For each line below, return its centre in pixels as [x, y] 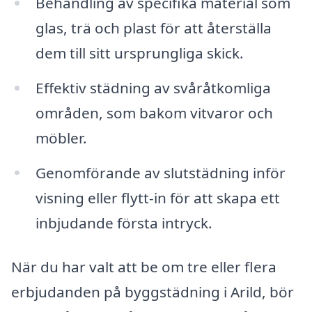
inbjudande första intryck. [124, 223]
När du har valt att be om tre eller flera [144, 267]
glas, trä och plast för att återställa [153, 28]
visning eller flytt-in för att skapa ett [157, 197]
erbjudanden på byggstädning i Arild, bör [153, 292]
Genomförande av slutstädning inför [160, 172]
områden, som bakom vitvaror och [154, 112]
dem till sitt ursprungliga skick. [139, 53]
